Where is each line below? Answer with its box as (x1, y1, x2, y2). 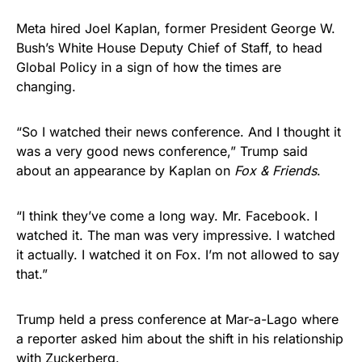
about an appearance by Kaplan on (16, 162, 234, 179)
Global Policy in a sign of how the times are (16, 59, 281, 75)
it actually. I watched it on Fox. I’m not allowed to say (16, 246, 339, 263)
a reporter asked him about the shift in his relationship (16, 330, 343, 347)
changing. (16, 78, 80, 95)
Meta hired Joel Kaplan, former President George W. (16, 20, 335, 36)
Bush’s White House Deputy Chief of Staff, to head (16, 40, 322, 56)
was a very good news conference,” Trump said (16, 143, 308, 159)
